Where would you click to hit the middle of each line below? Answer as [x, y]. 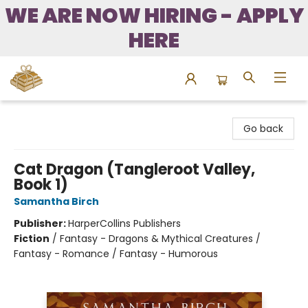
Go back [263, 129]
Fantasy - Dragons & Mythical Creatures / [160, 239]
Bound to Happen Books [67, 113]
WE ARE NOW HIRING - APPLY [154, 16]
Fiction [32, 239]
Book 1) [41, 185]
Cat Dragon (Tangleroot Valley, [134, 169]
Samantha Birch [56, 201]
